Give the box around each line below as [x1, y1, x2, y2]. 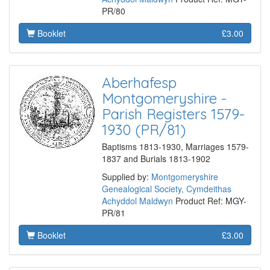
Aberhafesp [102, 74, 177, 92]
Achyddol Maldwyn [102, 195, 173, 207]
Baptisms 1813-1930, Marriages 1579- [102, 140, 249, 153]
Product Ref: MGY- [173, 195, 246, 207]
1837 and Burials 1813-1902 [102, 152, 210, 165]
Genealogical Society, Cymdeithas [102, 183, 231, 195]
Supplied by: [102, 171, 151, 183]
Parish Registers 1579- [102, 105, 245, 124]
